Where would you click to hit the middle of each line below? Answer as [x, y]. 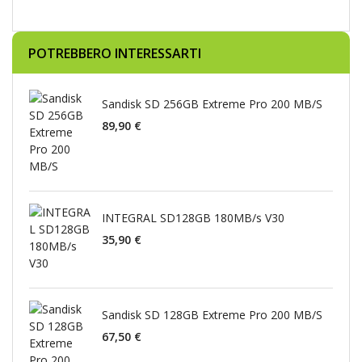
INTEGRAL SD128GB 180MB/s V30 [193, 218]
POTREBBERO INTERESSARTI [115, 53]
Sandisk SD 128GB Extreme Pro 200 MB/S [212, 315]
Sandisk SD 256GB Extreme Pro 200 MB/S [212, 104]
